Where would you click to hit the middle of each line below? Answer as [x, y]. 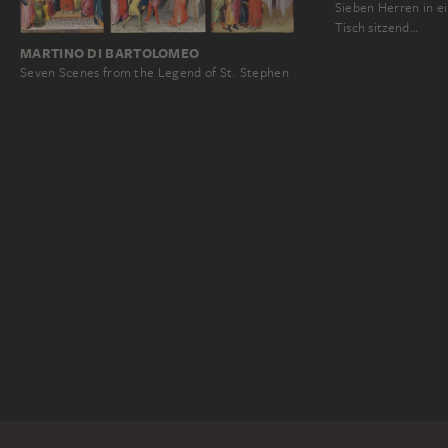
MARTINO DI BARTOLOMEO [110, 53]
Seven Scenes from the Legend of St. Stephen [154, 73]
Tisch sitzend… [376, 28]
